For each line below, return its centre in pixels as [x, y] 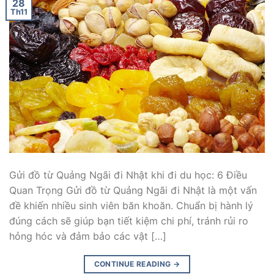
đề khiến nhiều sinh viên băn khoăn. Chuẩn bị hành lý [131, 206]
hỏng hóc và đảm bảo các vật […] [88, 236]
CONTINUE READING [133, 264]
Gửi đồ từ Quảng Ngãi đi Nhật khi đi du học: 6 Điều [128, 175]
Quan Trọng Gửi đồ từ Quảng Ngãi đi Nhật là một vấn [133, 191]
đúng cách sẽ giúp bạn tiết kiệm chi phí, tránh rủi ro [129, 221]
